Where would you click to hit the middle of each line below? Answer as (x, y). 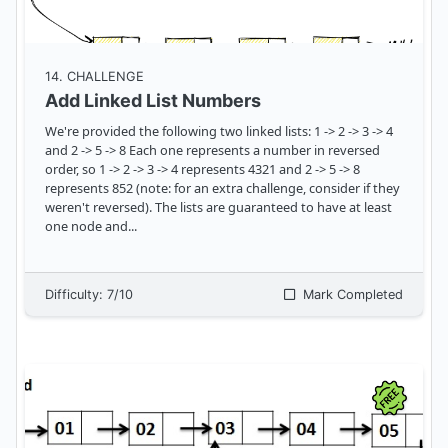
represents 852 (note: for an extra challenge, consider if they (222, 188)
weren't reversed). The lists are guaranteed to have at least (100, 207)
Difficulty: (76, 295)
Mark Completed (351, 295)
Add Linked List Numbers (153, 101)
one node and (86, 226)
